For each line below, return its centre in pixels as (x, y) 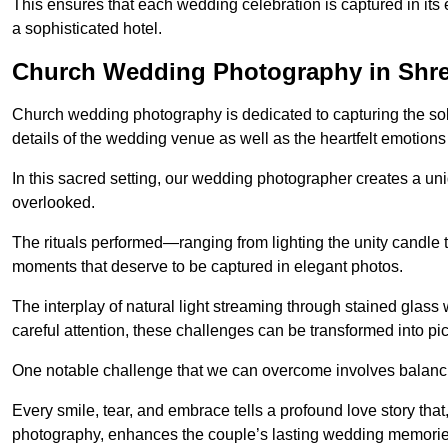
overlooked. (53, 203)
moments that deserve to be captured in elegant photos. (207, 267)
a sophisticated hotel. (87, 29)
